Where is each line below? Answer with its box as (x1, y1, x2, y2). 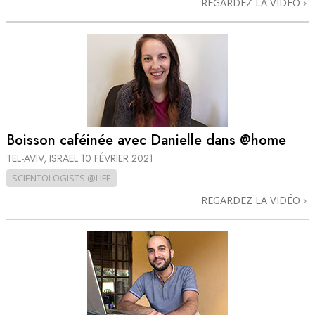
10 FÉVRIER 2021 (81, 150, 153, 165)
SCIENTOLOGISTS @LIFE (12, 171, 111, 184)
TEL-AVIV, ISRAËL (6, 150, 81, 165)
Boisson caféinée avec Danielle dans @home (6, 130, 286, 151)
